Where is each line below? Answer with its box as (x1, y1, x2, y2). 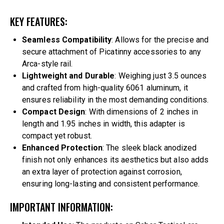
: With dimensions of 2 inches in (85, 106, 198, 116)
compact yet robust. (22, 130, 92, 140)
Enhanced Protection (22, 142, 102, 152)
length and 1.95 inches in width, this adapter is (22, 118, 185, 128)
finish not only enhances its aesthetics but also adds (22, 154, 209, 164)
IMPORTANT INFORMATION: (10, 199, 113, 214)
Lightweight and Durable (22, 70, 115, 80)
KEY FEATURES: (10, 13, 67, 29)
